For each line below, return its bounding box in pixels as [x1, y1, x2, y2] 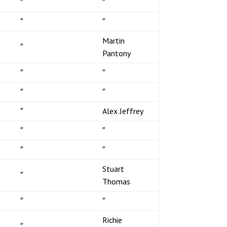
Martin [102, 35, 125, 46]
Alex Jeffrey [102, 105, 143, 116]
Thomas [102, 176, 130, 186]
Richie [102, 214, 122, 225]
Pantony [102, 48, 131, 58]
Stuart [102, 163, 124, 174]
